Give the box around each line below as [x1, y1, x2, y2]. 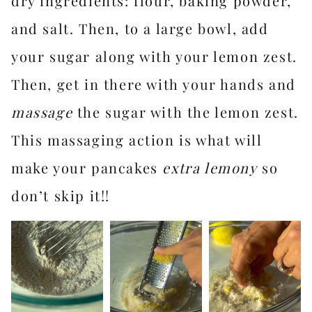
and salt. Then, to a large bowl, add [11, 19, 269, 38]
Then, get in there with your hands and [11, 75, 296, 93]
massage [11, 102, 73, 121]
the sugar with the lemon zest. [72, 102, 299, 121]
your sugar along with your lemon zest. [11, 47, 297, 65]
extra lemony [162, 158, 258, 177]
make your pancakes [11, 158, 163, 177]
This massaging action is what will [11, 130, 263, 149]
